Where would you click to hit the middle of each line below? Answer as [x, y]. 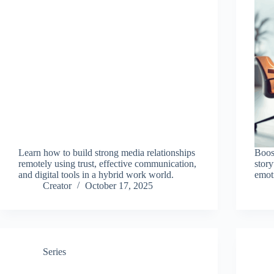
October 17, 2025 [119, 186]
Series [54, 252]
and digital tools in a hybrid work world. [96, 175]
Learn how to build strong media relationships [107, 153]
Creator [57, 186]
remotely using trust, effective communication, [107, 164]
